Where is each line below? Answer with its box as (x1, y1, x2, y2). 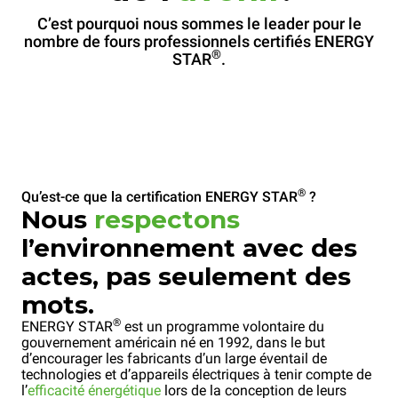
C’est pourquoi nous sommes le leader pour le (36, 14, 362, 34)
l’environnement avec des (21, 233, 357, 264)
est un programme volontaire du (121, 318, 324, 336)
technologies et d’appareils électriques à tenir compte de (21, 366, 371, 384)
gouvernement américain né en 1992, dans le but (21, 334, 325, 352)
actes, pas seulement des (21, 261, 351, 292)
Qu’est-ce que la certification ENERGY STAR (21, 188, 298, 206)
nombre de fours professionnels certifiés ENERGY (24, 32, 374, 52)
